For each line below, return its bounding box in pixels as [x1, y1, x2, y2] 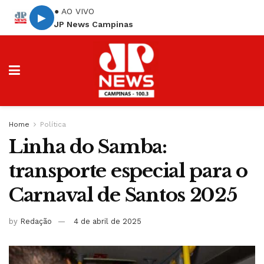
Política [40, 120, 66, 128]
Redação [20, 216, 52, 226]
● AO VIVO [54, 6, 94, 16]
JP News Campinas [54, 19, 133, 29]
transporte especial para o [9, 159, 247, 183]
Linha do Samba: [9, 135, 167, 159]
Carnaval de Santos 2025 [9, 183, 237, 207]
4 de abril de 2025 [74, 216, 141, 226]
